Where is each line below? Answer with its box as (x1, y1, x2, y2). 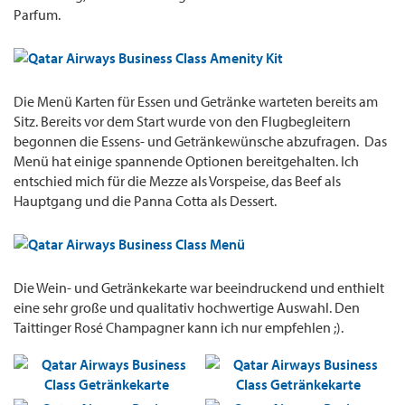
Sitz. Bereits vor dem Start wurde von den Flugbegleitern (14, 112, 351, 131)
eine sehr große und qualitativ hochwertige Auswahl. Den (14, 298, 360, 317)
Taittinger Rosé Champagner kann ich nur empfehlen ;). (14, 318, 344, 337)
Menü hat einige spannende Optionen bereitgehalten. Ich (14, 152, 359, 171)
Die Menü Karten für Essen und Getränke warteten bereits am (14, 92, 378, 111)
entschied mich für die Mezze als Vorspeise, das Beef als (14, 172, 341, 191)
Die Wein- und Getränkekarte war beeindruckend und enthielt (14, 278, 384, 297)
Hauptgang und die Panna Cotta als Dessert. (14, 192, 277, 211)
